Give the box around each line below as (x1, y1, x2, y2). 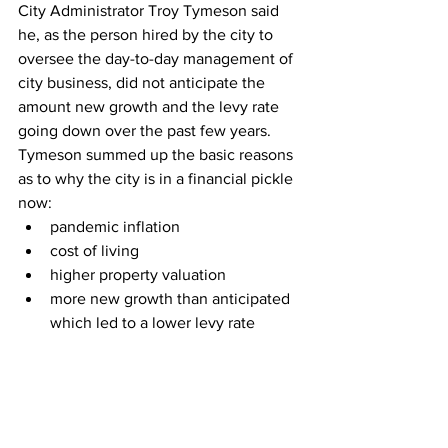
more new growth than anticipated (50, 290, 294, 308)
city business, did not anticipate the (18, 74, 269, 92)
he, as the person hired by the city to (18, 26, 277, 44)
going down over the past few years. (18, 122, 275, 140)
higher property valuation (50, 266, 226, 284)
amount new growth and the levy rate (18, 98, 283, 116)
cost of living (50, 242, 139, 260)
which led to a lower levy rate (50, 314, 255, 332)
